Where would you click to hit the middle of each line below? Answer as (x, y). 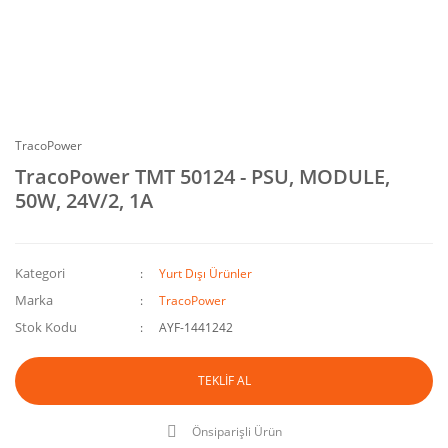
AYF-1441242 (196, 327)
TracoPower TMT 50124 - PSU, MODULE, (202, 176)
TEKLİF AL (224, 380)
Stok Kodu (46, 327)
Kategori (40, 273)
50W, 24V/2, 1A (84, 200)
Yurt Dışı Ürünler (206, 273)
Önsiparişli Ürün (236, 431)
